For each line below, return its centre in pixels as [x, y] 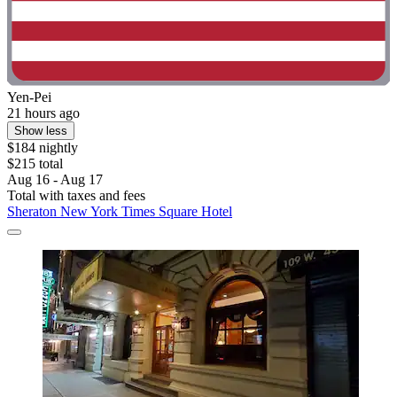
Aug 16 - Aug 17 [55, 179]
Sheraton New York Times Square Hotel [120, 211]
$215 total [35, 163]
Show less [41, 130]
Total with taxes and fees [76, 195]
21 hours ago [43, 113]
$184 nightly [43, 147]
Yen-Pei [29, 97]
